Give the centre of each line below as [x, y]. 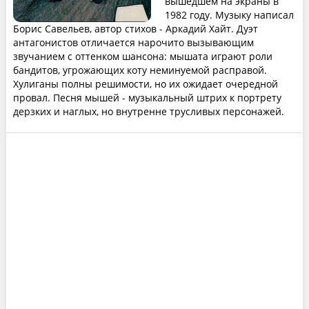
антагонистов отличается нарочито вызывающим [133, 42]
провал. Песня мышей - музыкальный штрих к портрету [147, 98]
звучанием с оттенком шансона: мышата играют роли [142, 56]
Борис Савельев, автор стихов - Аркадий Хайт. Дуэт [135, 29]
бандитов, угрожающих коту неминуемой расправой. [140, 70]
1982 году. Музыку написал [229, 15]
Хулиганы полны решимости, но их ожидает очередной [145, 84]
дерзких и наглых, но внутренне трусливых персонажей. [148, 111]
